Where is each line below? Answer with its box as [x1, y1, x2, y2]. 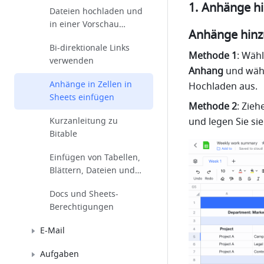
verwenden [49, 55, 94, 67]
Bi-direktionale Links [49, 42, 130, 54]
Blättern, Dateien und [49, 164, 135, 177]
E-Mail [40, 225, 65, 237]
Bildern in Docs [49, 177, 110, 190]
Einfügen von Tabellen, [49, 151, 140, 164]
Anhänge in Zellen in [49, 78, 132, 91]
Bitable [49, 128, 77, 140]
